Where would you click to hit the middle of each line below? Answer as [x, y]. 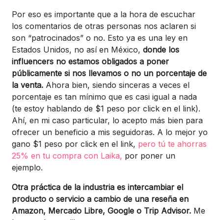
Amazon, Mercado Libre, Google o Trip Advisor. [101, 210]
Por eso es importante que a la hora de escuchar [104, 14]
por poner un [149, 155]
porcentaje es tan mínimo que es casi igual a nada [104, 96]
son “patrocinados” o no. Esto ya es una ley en [100, 38]
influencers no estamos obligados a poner [90, 61]
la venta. [27, 85]
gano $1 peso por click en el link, [75, 144]
